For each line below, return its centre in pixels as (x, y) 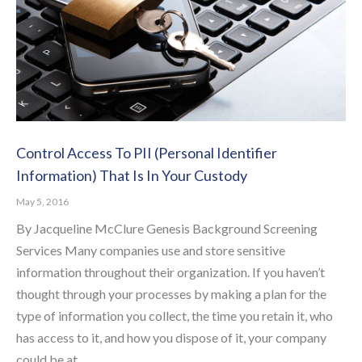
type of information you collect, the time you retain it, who (175, 316)
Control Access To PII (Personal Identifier (147, 153)
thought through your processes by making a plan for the (171, 294)
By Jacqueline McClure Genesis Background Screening (167, 229)
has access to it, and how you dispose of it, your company (171, 338)
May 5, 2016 (42, 202)
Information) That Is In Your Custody (132, 176)
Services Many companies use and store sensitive (151, 250)
